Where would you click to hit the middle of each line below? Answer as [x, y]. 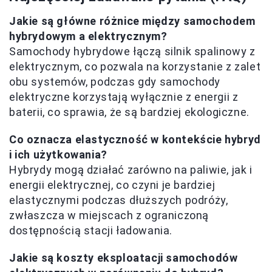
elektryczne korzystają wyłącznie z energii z [124, 97]
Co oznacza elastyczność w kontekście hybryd [135, 139]
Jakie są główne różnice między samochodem [132, 21]
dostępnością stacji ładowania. [91, 230]
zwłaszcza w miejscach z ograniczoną [109, 215]
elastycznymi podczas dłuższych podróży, [119, 200]
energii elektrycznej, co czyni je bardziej [112, 185]
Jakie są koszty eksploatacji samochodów [124, 257]
